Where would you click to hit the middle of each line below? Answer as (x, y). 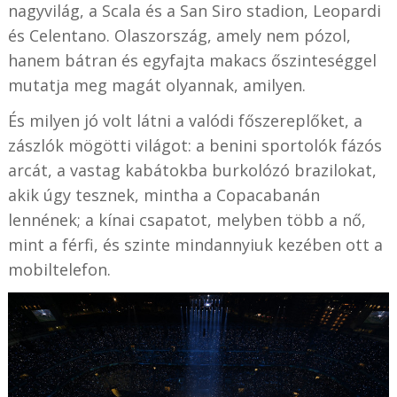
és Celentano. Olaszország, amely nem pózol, (179, 35)
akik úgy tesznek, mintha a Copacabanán (163, 195)
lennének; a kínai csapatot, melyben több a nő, (187, 219)
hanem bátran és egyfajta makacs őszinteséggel (192, 60)
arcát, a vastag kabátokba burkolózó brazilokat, (192, 170)
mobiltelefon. (59, 269)
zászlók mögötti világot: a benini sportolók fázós (195, 145)
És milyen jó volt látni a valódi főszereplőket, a (185, 120)
